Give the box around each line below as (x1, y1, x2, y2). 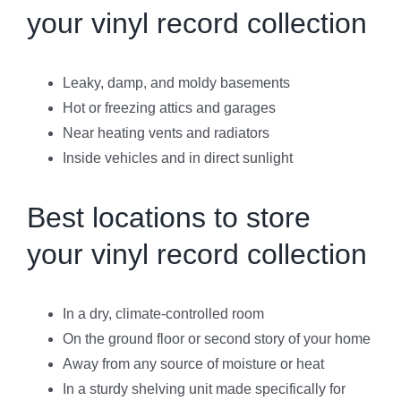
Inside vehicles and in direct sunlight (63, 149, 293, 166)
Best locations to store (27, 200, 311, 234)
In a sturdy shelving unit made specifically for (63, 380, 346, 397)
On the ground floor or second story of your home (63, 330, 371, 346)
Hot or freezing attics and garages (63, 99, 276, 115)
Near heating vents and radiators (63, 124, 269, 141)
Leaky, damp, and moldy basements (63, 74, 290, 90)
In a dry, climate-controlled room (63, 305, 264, 321)
